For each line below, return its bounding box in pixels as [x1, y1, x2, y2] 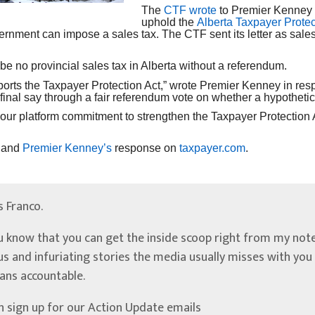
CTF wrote [164, 4, 217, 17]
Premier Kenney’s [22, 141, 112, 154]
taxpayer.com [179, 141, 245, 154]
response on [112, 141, 179, 154]
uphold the [141, 16, 198, 29]
